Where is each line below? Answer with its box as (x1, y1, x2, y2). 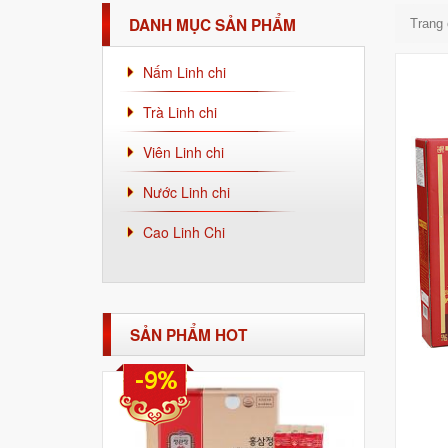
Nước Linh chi (143, 182, 230, 202)
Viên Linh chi (143, 142, 224, 162)
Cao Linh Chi (143, 222, 225, 242)
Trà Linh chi (143, 102, 217, 122)
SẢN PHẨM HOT (130, 323, 247, 346)
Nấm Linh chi (143, 62, 226, 82)
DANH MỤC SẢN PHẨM (129, 13, 296, 36)
